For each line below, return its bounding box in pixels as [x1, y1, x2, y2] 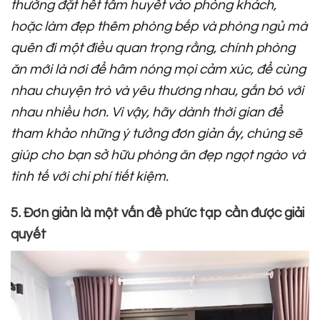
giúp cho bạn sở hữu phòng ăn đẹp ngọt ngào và [11, 147, 305, 162]
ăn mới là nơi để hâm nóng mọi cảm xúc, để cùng [11, 61, 306, 76]
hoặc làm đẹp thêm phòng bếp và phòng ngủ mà [11, 19, 307, 34]
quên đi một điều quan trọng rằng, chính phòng [11, 40, 295, 55]
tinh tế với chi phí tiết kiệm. [11, 169, 169, 184]
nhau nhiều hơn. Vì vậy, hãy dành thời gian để [11, 104, 283, 119]
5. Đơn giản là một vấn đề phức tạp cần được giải [11, 205, 304, 220]
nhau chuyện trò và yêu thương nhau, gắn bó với [11, 83, 304, 98]
